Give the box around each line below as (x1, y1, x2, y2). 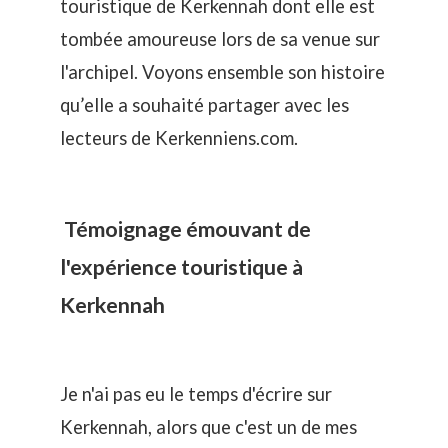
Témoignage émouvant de (60, 215, 311, 242)
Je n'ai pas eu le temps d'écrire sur (60, 383, 332, 406)
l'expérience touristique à (60, 253, 303, 280)
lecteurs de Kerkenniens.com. (60, 127, 298, 150)
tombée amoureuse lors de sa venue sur (60, 28, 380, 51)
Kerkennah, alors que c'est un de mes (60, 416, 357, 439)
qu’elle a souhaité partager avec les (60, 94, 349, 117)
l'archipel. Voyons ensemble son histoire (60, 61, 385, 84)
